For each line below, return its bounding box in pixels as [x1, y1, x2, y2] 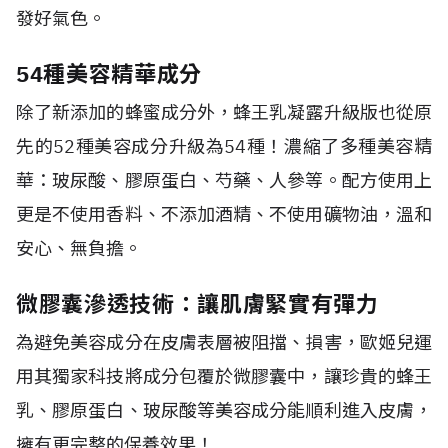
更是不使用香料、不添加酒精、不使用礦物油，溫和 [16, 203, 432, 226]
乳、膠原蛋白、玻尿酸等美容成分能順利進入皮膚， [16, 399, 432, 422]
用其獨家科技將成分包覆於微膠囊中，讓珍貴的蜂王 [16, 365, 432, 388]
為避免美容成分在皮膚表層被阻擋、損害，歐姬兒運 [16, 331, 432, 354]
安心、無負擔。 [16, 237, 142, 260]
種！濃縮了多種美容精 [246, 135, 433, 158]
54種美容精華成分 [16, 59, 202, 88]
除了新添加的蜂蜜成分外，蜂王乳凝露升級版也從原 [16, 101, 432, 124]
